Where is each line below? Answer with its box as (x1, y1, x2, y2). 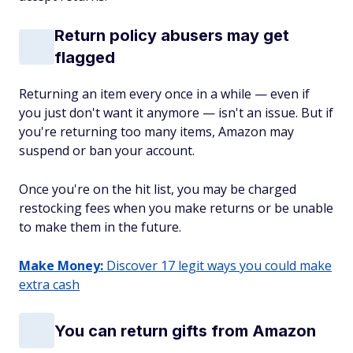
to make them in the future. (19, 218, 181, 236)
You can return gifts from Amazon (54, 321, 316, 340)
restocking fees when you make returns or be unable (19, 199, 333, 217)
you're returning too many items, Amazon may (19, 123, 294, 140)
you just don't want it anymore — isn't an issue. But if (19, 104, 333, 121)
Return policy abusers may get (54, 26, 289, 45)
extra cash (19, 276, 80, 293)
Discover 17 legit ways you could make (103, 257, 332, 274)
